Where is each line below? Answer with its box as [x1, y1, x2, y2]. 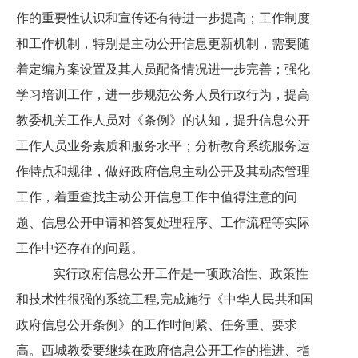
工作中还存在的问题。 [16, 241, 144, 255]
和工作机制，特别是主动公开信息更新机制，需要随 [16, 37, 310, 50]
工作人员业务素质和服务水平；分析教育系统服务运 [16, 139, 310, 153]
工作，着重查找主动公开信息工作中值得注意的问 [16, 190, 297, 204]
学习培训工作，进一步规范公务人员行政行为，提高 [16, 88, 310, 101]
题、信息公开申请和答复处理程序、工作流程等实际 [16, 216, 310, 229]
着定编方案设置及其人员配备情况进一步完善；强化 [16, 62, 310, 76]
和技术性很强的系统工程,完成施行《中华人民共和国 [16, 292, 313, 306]
